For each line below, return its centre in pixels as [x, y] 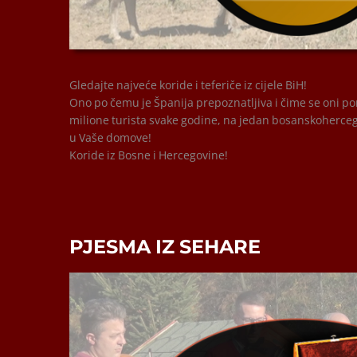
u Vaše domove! [110, 138]
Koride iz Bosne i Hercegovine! [149, 155]
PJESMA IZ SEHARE [165, 247]
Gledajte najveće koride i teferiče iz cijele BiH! [188, 85]
